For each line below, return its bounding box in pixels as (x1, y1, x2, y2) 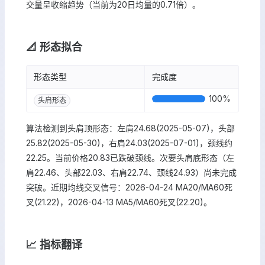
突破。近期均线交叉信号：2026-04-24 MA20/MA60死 (26, 182, 232, 192)
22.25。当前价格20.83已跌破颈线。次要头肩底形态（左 (26, 153, 234, 163)
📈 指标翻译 (26, 238, 82, 251)
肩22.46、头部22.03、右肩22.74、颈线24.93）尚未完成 (26, 167, 237, 177)
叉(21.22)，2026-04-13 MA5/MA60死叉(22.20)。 (26, 197, 212, 207)
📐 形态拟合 (26, 41, 82, 53)
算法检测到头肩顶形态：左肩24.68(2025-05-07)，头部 (26, 123, 235, 133)
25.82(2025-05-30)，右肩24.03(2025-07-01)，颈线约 (26, 138, 232, 148)
